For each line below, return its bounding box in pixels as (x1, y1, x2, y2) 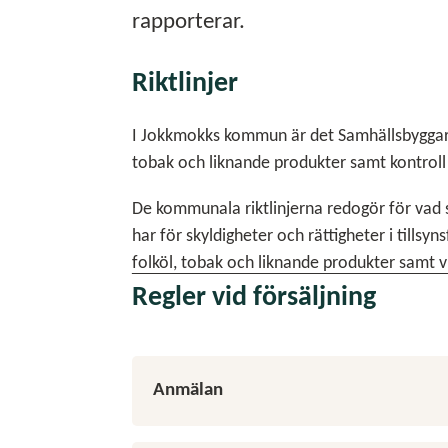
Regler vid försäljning (131, 283, 376, 312)
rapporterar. (131, 11, 245, 35)
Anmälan (152, 381, 223, 401)
